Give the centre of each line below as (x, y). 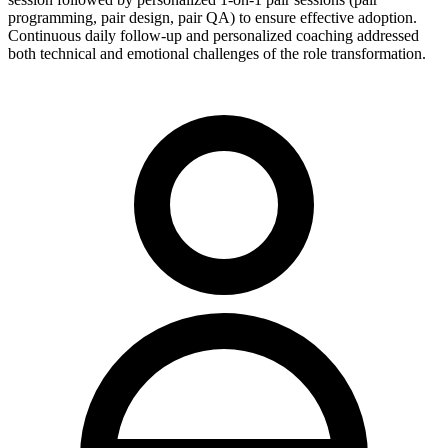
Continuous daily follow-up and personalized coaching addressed (213, 36)
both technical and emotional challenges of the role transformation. (217, 54)
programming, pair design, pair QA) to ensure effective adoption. (212, 18)
